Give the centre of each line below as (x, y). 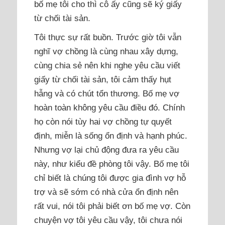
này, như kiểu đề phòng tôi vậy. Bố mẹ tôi (112, 163)
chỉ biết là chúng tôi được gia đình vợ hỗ (110, 178)
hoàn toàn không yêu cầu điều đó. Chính (110, 107)
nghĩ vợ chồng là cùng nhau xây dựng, (106, 51)
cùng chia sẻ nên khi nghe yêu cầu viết (107, 65)
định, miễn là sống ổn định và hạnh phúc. (111, 135)
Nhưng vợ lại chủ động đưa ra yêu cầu (107, 149)
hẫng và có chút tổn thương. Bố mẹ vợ (107, 93)
